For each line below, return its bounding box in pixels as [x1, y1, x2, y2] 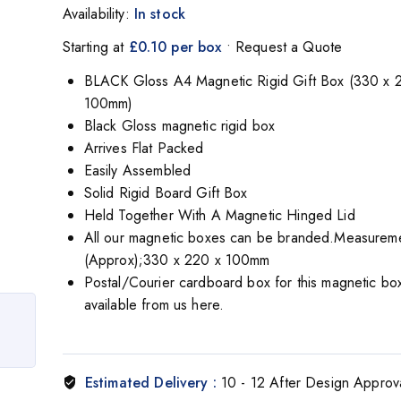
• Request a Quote [221, 37, 343, 58]
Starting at [62, 37, 129, 58]
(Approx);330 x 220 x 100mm [83, 250, 270, 271]
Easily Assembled [83, 160, 192, 182]
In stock [133, 3, 186, 24]
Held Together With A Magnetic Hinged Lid [83, 205, 355, 226]
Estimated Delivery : [84, 372, 222, 394]
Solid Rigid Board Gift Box [83, 183, 248, 204]
